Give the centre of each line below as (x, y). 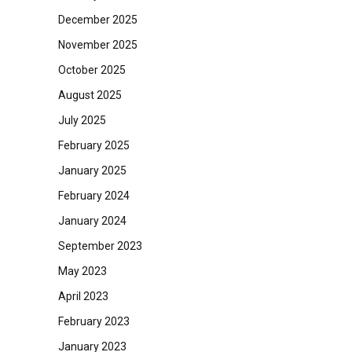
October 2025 (92, 70)
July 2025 (82, 120)
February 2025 (93, 145)
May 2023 (82, 271)
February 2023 (93, 321)
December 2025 (97, 20)
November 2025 (97, 45)
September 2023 (100, 246)
